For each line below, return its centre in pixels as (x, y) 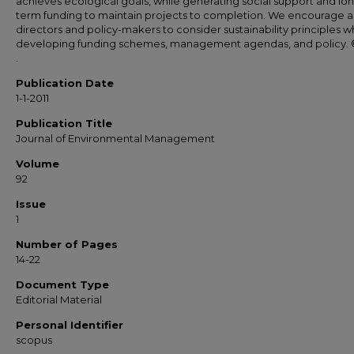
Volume (38, 164)
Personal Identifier (70, 325)
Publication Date (65, 83)
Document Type (62, 284)
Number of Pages (67, 244)
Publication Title (64, 123)
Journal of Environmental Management (115, 138)
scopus (34, 340)
